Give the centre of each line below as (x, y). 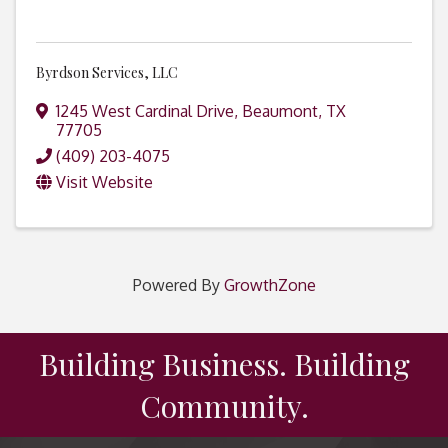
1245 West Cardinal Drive (145, 111)
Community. (224, 406)
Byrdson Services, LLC (107, 73)
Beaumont (280, 111)
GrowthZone (269, 285)
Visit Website (104, 182)
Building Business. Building (224, 364)
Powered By (178, 285)
